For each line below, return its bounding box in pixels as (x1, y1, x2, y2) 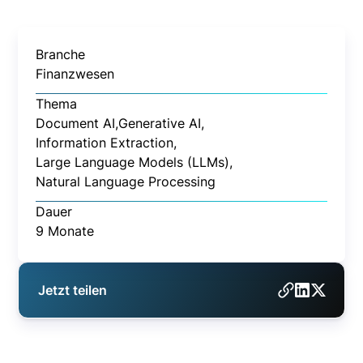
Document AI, (36, 114, 119, 131)
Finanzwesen (36, 65, 115, 82)
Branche (36, 45, 86, 62)
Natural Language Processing (36, 173, 216, 190)
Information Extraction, (36, 134, 177, 151)
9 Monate (36, 222, 95, 239)
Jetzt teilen (38, 281, 108, 298)
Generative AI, (118, 114, 205, 131)
